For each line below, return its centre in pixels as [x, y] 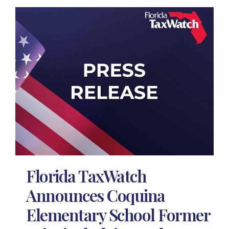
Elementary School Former [118, 215]
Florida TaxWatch [86, 176]
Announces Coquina [96, 195]
